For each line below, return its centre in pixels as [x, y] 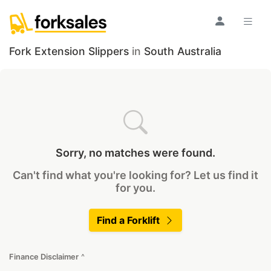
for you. [135, 188]
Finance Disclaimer [44, 257]
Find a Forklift [128, 220]
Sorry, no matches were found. [135, 153]
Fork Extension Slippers [69, 51]
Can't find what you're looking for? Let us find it [135, 175]
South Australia [183, 51]
